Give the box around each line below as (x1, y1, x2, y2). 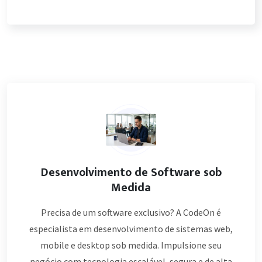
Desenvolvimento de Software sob (40, 163, 222, 182)
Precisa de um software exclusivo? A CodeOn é (41, 206, 221, 218)
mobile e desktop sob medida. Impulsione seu (40, 239, 222, 251)
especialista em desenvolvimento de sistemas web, (29, 223, 233, 235)
